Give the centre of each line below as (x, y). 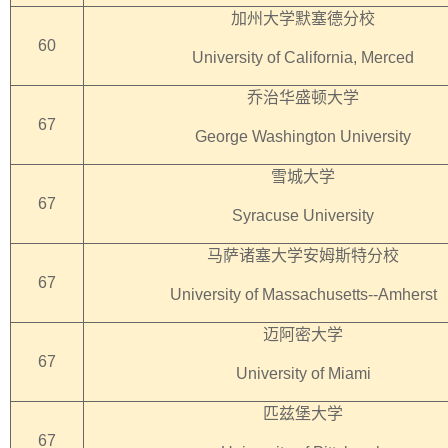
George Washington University (303, 136)
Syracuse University (303, 215)
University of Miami (303, 373)
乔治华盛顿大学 (303, 97)
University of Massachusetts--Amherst (303, 294)
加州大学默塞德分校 (303, 18)
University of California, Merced (303, 57)
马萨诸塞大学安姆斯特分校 (303, 255)
